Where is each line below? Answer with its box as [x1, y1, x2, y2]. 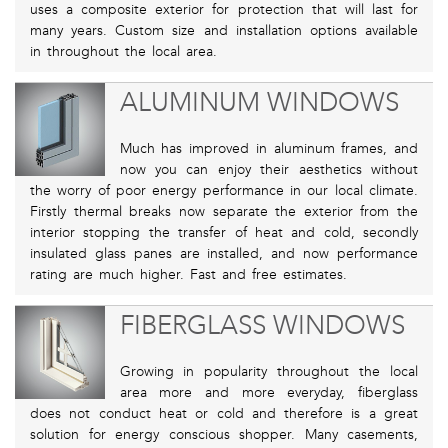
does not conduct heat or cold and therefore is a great [30, 405, 418, 423]
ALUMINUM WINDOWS [119, 87, 399, 119]
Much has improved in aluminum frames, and [119, 140, 418, 158]
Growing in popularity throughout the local [119, 363, 418, 381]
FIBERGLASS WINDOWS [119, 310, 405, 342]
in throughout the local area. [30, 43, 217, 61]
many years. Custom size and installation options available [30, 22, 418, 40]
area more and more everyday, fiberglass [119, 384, 418, 402]
